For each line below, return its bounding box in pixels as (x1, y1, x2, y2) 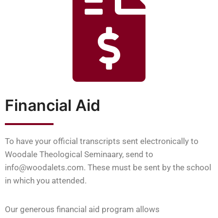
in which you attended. (5, 175, 87, 185)
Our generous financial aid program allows (5, 204, 160, 214)
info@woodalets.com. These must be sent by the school (5, 162, 211, 172)
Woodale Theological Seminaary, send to (5, 149, 153, 159)
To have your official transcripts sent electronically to (5, 136, 199, 146)
